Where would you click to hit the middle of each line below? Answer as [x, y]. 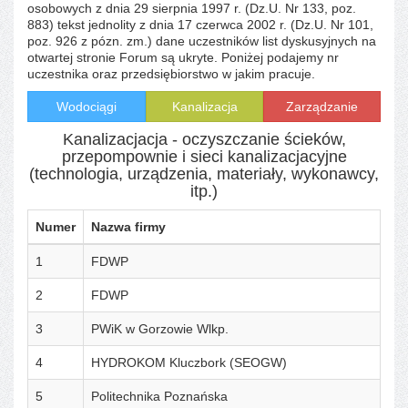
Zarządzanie [322, 106]
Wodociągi [87, 106]
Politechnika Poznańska [159, 396]
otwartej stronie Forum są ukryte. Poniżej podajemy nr [183, 57]
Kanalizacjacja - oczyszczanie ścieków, [204, 139]
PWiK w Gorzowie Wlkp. [160, 328]
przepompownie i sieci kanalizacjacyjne [204, 156]
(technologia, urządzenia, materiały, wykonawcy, [204, 173]
